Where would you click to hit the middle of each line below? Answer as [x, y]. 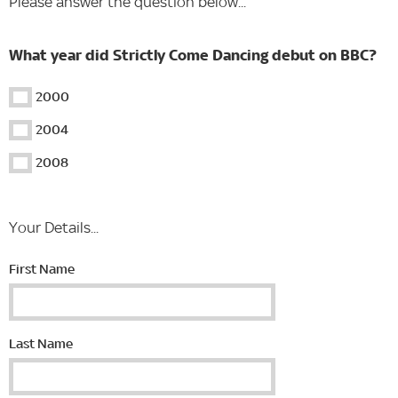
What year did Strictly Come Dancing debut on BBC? [193, 55]
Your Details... [54, 227]
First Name [42, 269]
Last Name [41, 344]
